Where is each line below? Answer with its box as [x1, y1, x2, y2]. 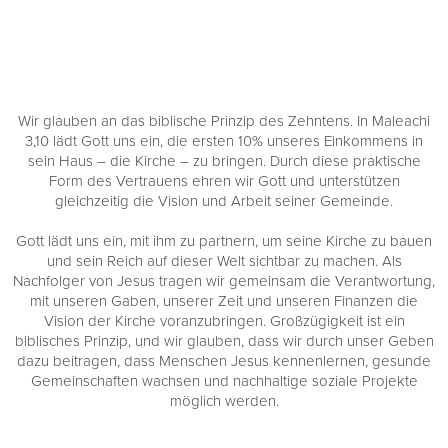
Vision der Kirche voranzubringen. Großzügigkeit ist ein [43, 310, 405, 332]
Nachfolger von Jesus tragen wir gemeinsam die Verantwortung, [13, 270, 435, 292]
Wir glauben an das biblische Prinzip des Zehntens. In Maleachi [18, 110, 430, 132]
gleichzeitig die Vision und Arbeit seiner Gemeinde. [55, 190, 393, 212]
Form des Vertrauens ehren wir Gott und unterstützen [48, 170, 400, 192]
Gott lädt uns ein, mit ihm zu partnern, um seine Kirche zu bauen [16, 230, 432, 252]
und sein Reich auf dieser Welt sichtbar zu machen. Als [46, 250, 402, 272]
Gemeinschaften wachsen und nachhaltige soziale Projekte [30, 370, 418, 392]
